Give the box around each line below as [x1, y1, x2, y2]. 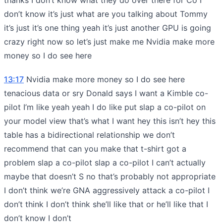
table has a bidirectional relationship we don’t [4, 129, 175, 140]
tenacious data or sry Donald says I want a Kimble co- [4, 88, 208, 98]
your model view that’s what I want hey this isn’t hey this [4, 115, 216, 126]
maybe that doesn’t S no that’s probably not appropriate [4, 171, 216, 181]
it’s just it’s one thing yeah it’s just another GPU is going [4, 22, 211, 33]
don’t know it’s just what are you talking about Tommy [4, 8, 208, 19]
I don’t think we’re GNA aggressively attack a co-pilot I [4, 185, 210, 195]
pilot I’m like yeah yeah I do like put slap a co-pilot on [4, 102, 206, 112]
